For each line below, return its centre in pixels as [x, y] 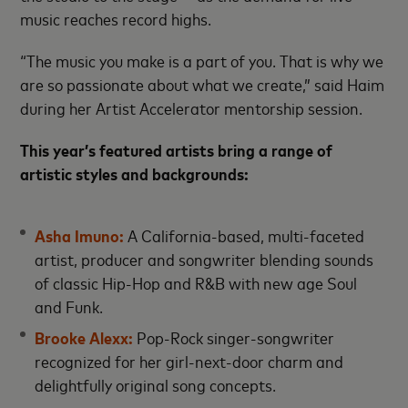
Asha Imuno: [80, 235]
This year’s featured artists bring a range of [177, 149]
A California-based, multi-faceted [245, 235]
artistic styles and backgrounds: [135, 173]
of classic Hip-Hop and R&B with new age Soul [196, 282]
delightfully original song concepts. [159, 384]
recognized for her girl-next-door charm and [189, 361]
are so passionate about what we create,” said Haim [203, 84]
